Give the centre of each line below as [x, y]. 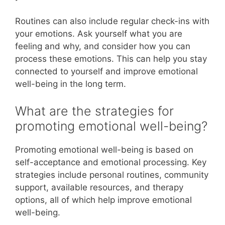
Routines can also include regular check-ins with [112, 21]
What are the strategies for [94, 111]
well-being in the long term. [71, 84]
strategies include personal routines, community [112, 175]
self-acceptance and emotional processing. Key [111, 162]
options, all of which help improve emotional [103, 200]
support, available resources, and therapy [99, 187]
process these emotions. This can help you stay [111, 59]
